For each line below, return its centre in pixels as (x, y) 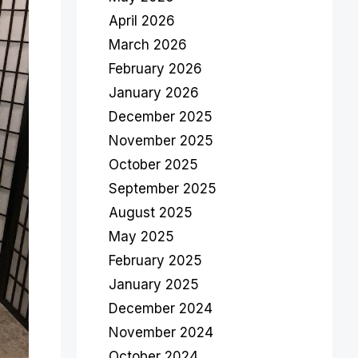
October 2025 (153, 165)
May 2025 (141, 237)
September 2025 (163, 189)
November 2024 (161, 332)
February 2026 (155, 69)
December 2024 (161, 308)
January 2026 (154, 93)
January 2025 (154, 284)
